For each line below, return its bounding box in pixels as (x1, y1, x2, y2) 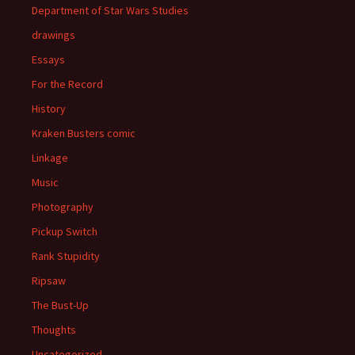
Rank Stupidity (32, 248, 100, 263)
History (32, 101, 66, 116)
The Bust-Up (32, 297, 89, 312)
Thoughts (32, 322, 76, 337)
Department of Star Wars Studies (32, 2, 189, 17)
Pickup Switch (32, 223, 97, 239)
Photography (32, 199, 94, 214)
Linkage (32, 150, 68, 165)
